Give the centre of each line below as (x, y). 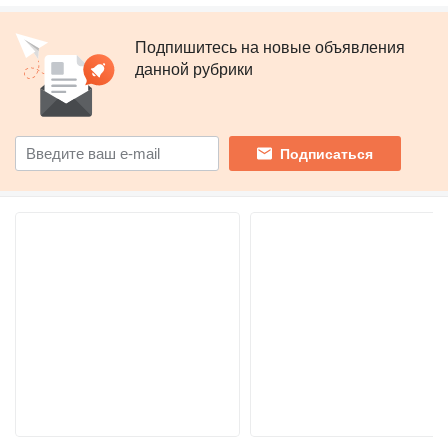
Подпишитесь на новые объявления (270, 48)
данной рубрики (194, 70)
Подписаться (326, 153)
